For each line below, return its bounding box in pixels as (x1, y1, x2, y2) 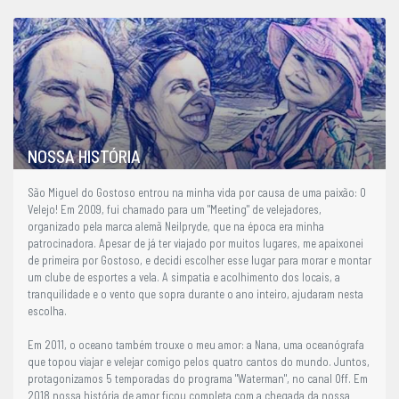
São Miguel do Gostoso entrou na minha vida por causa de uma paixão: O (28, 184, 366, 199)
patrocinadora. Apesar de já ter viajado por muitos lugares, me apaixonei (28, 235, 363, 250)
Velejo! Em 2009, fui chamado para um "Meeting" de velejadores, (28, 201, 322, 216)
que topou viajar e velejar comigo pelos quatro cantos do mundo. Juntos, (28, 354, 370, 369)
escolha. (28, 303, 67, 318)
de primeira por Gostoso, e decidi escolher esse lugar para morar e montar (28, 252, 371, 267)
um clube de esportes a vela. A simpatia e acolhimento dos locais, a (28, 269, 340, 284)
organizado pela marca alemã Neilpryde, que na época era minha (28, 218, 324, 233)
